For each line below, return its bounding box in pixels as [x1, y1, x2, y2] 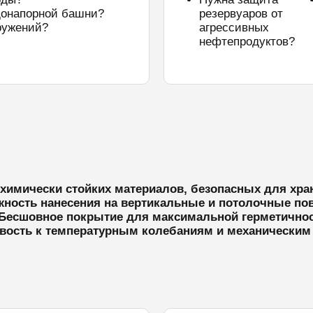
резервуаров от [199, 7, 283, 20]
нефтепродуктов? [199, 35, 295, 48]
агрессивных [199, 21, 269, 34]
